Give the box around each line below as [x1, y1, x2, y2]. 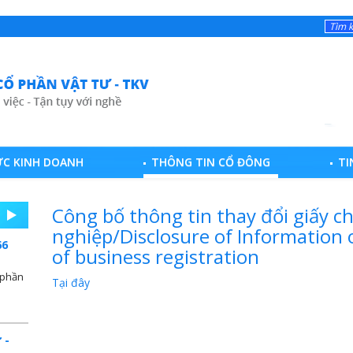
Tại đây [51, 275, 90, 291]
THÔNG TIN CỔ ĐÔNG [150, 154, 270, 170]
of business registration [51, 243, 259, 270]
